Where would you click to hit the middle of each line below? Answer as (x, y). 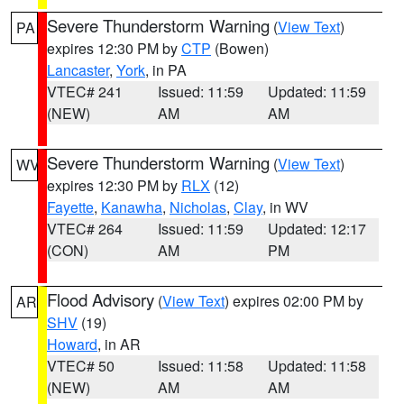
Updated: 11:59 (317, 92)
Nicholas (198, 207)
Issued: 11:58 (200, 366)
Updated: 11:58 (317, 366)
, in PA (166, 70)
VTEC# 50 (81, 366)
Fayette (70, 207)
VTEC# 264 (85, 229)
